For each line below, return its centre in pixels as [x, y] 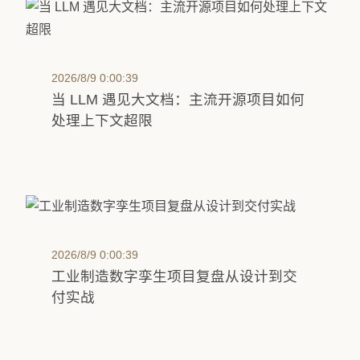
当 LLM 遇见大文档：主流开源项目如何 [178, 100]
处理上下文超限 [102, 121]
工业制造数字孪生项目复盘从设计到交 [174, 276]
